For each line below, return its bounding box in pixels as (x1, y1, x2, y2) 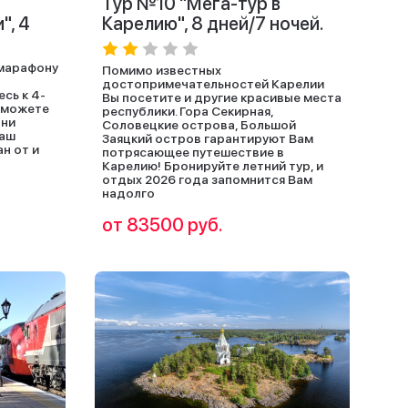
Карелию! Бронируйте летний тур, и (102, 158, 323, 173)
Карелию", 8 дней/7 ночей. (102, 13, 324, 35)
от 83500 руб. (102, 214, 223, 236)
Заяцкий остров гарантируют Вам (102, 131, 313, 146)
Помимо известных (102, 63, 221, 77)
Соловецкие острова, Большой (102, 117, 296, 132)
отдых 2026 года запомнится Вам (102, 172, 312, 187)
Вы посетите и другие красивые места (102, 90, 342, 105)
